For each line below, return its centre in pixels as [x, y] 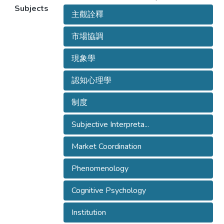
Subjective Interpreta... [110, 125]
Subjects [31, 9]
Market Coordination [106, 147]
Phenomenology [100, 169]
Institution [88, 213]
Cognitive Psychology [108, 191]
